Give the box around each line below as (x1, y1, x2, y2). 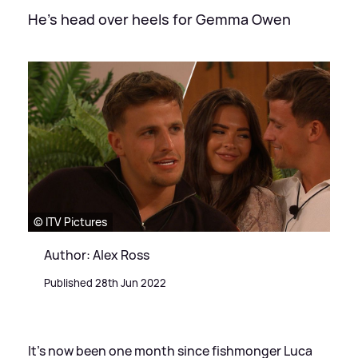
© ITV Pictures (34, 213, 107, 229)
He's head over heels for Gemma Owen (28, 10, 291, 29)
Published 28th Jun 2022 (44, 275, 166, 290)
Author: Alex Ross (44, 245, 149, 264)
